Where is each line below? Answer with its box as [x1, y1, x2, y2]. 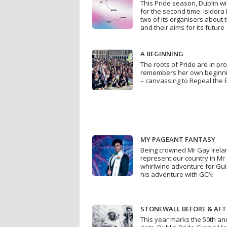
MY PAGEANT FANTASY [140, 135, 215, 144]
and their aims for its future [140, 23, 224, 32]
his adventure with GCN [140, 170, 213, 179]
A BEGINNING [140, 49, 183, 59]
